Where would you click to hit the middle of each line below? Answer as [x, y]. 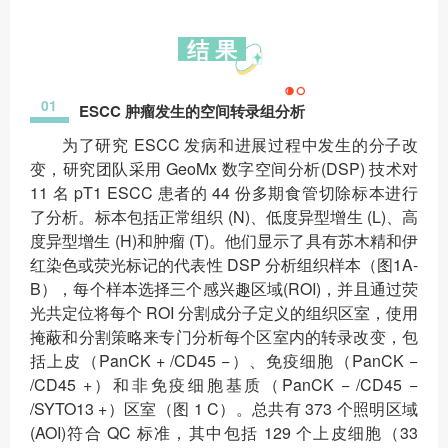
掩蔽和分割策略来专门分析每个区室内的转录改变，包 [224, 337]
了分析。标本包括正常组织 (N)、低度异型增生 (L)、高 [224, 217]
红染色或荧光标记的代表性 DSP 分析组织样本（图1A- [224, 265]
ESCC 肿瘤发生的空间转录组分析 [191, 111]
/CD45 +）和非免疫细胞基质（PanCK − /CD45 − [224, 385]
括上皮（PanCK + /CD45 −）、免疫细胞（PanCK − [224, 361]
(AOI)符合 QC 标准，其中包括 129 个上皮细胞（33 [224, 433]
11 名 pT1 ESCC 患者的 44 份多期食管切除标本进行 [224, 193]
